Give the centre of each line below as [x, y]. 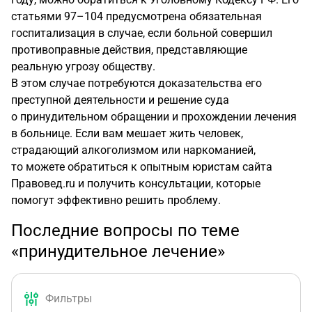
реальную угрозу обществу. [83, 67]
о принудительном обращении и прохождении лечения [154, 117]
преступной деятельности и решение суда [120, 100]
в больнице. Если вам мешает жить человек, [127, 133]
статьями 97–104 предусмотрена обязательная [136, 16]
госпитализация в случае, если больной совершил [142, 33]
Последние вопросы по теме [125, 231]
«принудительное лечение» [118, 251]
